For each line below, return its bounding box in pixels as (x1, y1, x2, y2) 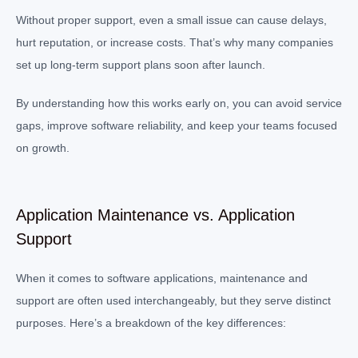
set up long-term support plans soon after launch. (16, 58, 265, 71)
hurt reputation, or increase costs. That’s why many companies (16, 35, 333, 49)
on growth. (16, 141, 70, 154)
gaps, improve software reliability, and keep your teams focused (16, 118, 337, 132)
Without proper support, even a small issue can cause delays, (16, 13, 327, 26)
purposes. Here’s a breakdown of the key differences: (16, 316, 286, 329)
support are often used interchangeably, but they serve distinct (16, 293, 331, 307)
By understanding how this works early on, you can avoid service (16, 96, 342, 109)
